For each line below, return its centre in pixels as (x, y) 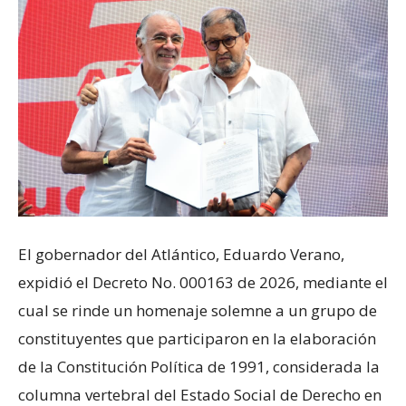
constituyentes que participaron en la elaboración (197, 339)
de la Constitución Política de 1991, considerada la (199, 367)
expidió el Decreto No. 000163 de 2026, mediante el (203, 283)
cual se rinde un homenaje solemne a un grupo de (198, 311)
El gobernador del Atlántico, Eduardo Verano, (181, 255)
